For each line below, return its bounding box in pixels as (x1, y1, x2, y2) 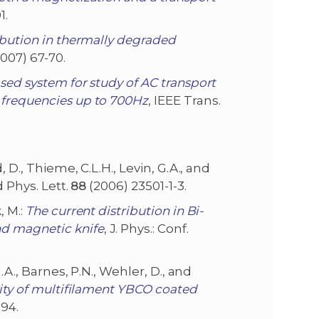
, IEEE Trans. (148, 93, 221, 108)
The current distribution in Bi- (25, 204, 204, 219)
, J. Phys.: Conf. (103, 221, 189, 236)
